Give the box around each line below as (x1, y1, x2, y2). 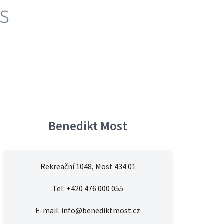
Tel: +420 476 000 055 (52, 183, 123, 194)
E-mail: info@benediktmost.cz (35, 205, 140, 216)
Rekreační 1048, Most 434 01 (40, 161, 136, 172)
